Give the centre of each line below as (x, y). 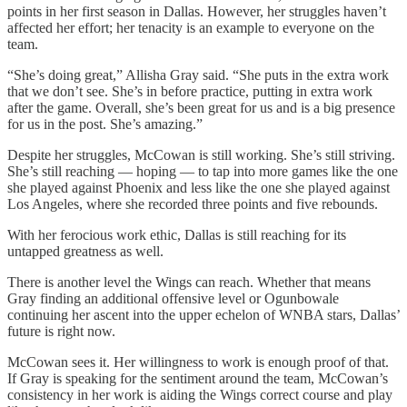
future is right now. (61, 331)
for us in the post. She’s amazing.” (105, 124)
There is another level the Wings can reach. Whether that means (189, 282)
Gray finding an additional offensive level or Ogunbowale (173, 298)
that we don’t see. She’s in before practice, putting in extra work (190, 91)
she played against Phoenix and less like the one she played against (199, 187)
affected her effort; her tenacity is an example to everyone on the (191, 27)
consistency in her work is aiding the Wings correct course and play (200, 394)
